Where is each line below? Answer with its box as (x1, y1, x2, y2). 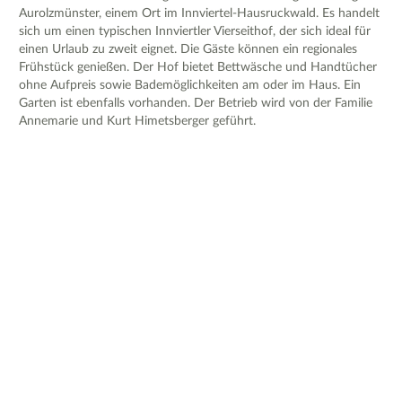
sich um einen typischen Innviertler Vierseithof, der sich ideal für (19, 24, 371, 38)
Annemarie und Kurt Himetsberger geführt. (19, 114, 256, 127)
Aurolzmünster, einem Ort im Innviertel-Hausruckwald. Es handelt (19, 6, 380, 20)
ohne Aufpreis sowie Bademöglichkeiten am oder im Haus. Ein (19, 78, 361, 92)
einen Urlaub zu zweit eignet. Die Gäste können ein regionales (19, 42, 357, 56)
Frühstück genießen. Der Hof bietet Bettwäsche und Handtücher (19, 60, 377, 74)
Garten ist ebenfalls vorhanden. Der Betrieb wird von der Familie (19, 96, 372, 109)
